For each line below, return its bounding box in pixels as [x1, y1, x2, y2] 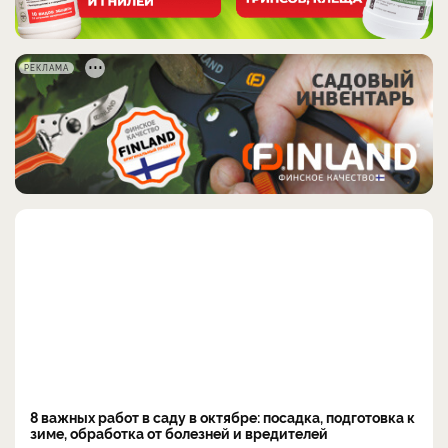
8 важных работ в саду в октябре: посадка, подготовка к [30, 406, 415, 426]
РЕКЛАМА [24, 62, 69, 74]
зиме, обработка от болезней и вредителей [30, 422, 328, 442]
